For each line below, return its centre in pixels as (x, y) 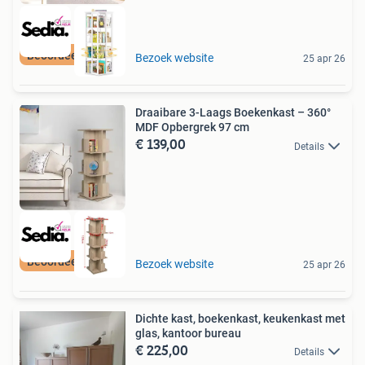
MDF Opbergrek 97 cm (192, 128)
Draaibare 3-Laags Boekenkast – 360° (233, 113)
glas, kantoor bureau (188, 333)
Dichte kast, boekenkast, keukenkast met (240, 318)
